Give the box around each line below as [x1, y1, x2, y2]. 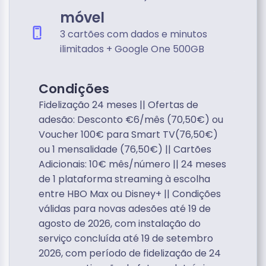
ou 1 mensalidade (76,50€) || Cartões [39, 142, 211, 156]
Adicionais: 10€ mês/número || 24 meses [39, 157, 226, 171]
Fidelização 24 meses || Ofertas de [39, 98, 198, 112]
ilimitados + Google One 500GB [60, 42, 204, 56]
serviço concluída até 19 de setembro [39, 232, 213, 245]
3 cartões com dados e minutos [60, 27, 207, 41]
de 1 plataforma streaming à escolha [39, 172, 210, 186]
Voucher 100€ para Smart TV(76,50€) [39, 128, 218, 141]
